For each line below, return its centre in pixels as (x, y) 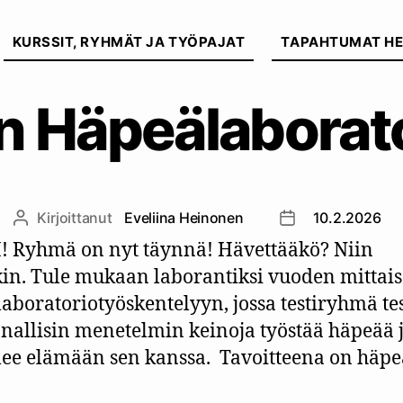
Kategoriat (240, 25)
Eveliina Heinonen (184, 217)
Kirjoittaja (51, 219)
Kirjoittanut (76, 217)
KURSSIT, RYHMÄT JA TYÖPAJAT (129, 42)
